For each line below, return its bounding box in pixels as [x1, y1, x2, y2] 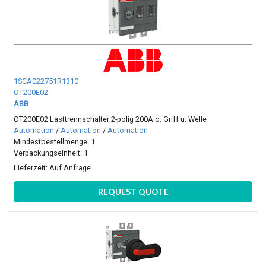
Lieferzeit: [14, 163, 50, 173]
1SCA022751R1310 [14, 77, 79, 86]
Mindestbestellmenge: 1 [14, 137, 96, 146]
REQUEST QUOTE [97, 186, 169, 197]
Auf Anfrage [49, 163, 91, 173]
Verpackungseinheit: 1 [14, 148, 88, 157]
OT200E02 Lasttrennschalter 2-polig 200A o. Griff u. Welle [14, 114, 207, 123]
